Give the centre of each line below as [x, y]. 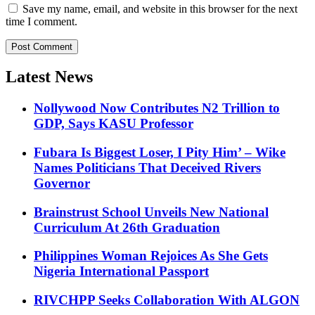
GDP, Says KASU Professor [114, 124]
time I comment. [41, 21]
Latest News [49, 77]
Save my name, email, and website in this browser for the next [160, 8]
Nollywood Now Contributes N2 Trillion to [157, 108]
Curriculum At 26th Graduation [127, 227]
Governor [62, 184]
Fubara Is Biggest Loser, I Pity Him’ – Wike [160, 153]
